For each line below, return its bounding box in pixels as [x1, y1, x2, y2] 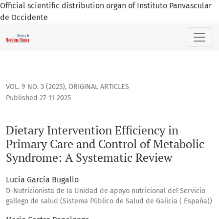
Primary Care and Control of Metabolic [6, 136, 204, 152]
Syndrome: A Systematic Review [6, 150, 172, 166]
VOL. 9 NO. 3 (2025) [6, 83, 65, 91]
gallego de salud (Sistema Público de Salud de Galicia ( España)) [6, 197, 212, 206]
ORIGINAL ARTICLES [68, 83, 129, 91]
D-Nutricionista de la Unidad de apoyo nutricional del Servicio [6, 187, 205, 196]
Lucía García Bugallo [6, 175, 79, 185]
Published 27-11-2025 [6, 94, 71, 103]
